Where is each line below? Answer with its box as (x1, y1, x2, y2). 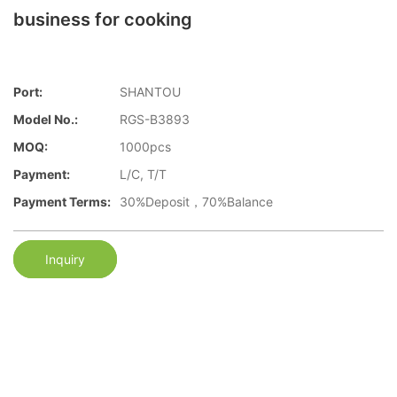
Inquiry (45, 251, 85, 267)
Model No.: (13, 112, 78, 128)
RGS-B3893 (120, 112, 190, 128)
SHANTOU (120, 84, 181, 100)
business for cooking (13, 9, 192, 30)
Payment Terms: (13, 194, 111, 210)
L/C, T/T (120, 167, 167, 183)
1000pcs (120, 139, 171, 155)
